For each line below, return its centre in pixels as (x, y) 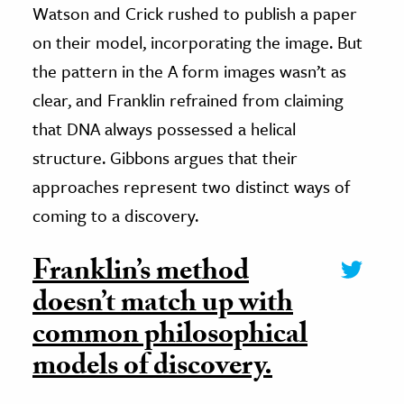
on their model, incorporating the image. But (197, 41)
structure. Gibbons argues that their (165, 157)
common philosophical (170, 337)
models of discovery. (152, 368)
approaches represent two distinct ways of (191, 186)
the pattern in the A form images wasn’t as (189, 70)
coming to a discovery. (115, 215)
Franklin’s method (141, 274)
